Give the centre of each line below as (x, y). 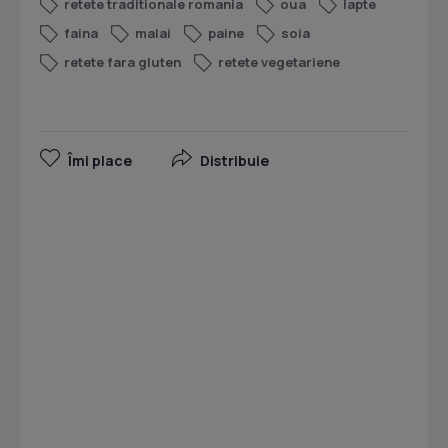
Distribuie (234, 161)
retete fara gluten (122, 62)
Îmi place (100, 161)
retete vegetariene (279, 62)
